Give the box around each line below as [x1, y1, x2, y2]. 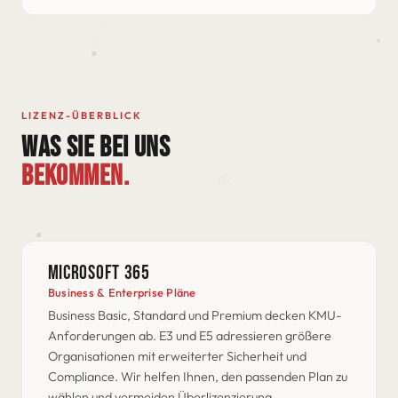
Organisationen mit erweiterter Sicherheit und [47, 348, 306, 365]
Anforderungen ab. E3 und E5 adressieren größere [47, 328, 331, 345]
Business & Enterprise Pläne [47, 285, 196, 300]
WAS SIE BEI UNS [21, 131, 171, 166]
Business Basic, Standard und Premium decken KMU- [47, 307, 342, 324]
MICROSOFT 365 [47, 261, 150, 286]
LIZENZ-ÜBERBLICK [21, 109, 143, 123]
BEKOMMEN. [21, 159, 130, 195]
